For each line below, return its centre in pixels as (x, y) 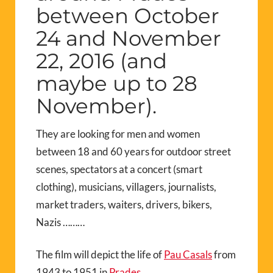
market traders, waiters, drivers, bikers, (124, 204)
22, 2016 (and (101, 61)
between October (128, 16)
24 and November (129, 38)
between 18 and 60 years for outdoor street (133, 151)
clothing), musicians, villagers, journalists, (126, 186)
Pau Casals (188, 254)
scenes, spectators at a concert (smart (119, 169)
